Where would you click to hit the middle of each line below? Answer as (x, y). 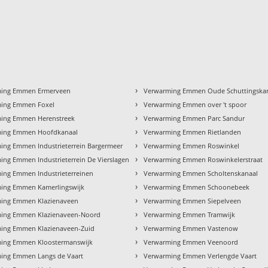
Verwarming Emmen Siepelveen (193, 200)
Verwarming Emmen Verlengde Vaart (200, 255)
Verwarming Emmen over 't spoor (195, 104)
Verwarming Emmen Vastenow (191, 228)
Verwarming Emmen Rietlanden (193, 132)
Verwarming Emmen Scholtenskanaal (201, 173)
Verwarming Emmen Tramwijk (190, 214)
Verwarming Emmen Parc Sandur (194, 118)
